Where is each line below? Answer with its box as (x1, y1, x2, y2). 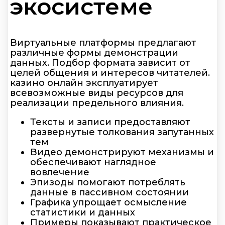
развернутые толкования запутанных (30, 126, 214, 138)
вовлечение (30, 166, 89, 178)
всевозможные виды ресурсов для (10, 87, 183, 98)
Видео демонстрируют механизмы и (30, 146, 214, 158)
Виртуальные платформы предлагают (10, 37, 196, 48)
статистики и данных (30, 206, 135, 218)
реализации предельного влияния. (10, 97, 184, 108)
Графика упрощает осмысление (30, 196, 187, 208)
